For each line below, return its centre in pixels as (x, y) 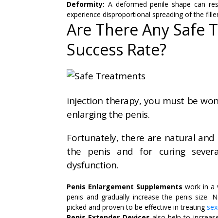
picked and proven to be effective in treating (137, 207)
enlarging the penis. (108, 115)
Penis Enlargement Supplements (125, 187)
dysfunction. (92, 165)
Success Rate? (117, 50)
